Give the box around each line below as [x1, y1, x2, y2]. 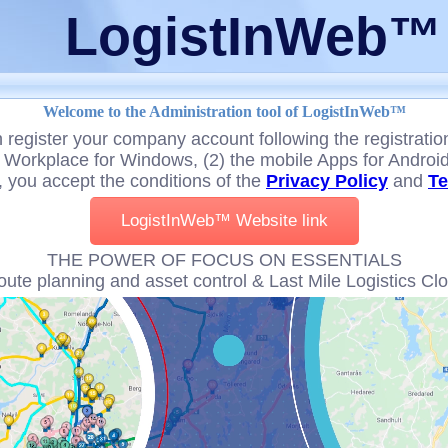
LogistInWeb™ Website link [120, 211, 328, 230]
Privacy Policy [266, 171, 388, 191]
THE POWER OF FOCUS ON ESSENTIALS [46, 250, 402, 270]
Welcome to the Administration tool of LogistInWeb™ [42, 103, 406, 120]
